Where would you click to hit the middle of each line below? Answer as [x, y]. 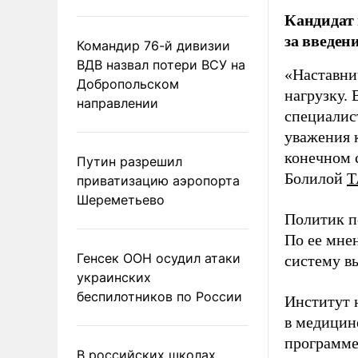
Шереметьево [121, 199]
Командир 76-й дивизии [153, 45]
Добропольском [128, 84]
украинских [114, 277]
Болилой [316, 178]
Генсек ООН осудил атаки [159, 258]
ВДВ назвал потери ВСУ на [161, 64]
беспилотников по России [159, 296]
